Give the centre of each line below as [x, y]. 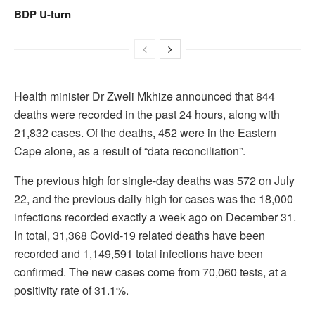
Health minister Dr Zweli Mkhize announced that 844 [144, 96]
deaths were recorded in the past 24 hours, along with [147, 114]
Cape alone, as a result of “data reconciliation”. [130, 150]
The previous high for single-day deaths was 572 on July [154, 180]
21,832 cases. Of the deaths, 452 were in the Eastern [145, 132]
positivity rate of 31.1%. [71, 290]
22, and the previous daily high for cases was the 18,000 [154, 198]
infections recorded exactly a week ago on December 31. [155, 217]
